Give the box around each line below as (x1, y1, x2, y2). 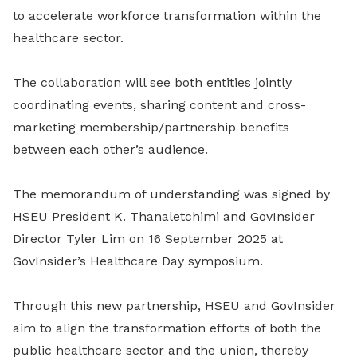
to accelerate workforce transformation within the (13, 8, 321, 24)
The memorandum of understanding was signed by (13, 186, 330, 202)
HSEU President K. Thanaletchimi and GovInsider (13, 209, 315, 225)
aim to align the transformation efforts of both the (13, 320, 321, 336)
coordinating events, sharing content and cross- (13, 97, 306, 113)
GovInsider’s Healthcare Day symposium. (13, 253, 263, 269)
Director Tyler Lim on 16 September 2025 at (13, 231, 283, 247)
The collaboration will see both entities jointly (13, 75, 292, 91)
